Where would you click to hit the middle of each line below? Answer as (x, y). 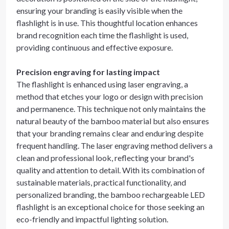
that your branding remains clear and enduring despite (110, 133)
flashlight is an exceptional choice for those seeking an (110, 207)
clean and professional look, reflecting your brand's (105, 158)
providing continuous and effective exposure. (95, 47)
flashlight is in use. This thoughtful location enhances (107, 23)
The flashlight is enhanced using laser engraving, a (102, 84)
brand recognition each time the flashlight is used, (102, 35)
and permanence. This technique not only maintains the (111, 109)
